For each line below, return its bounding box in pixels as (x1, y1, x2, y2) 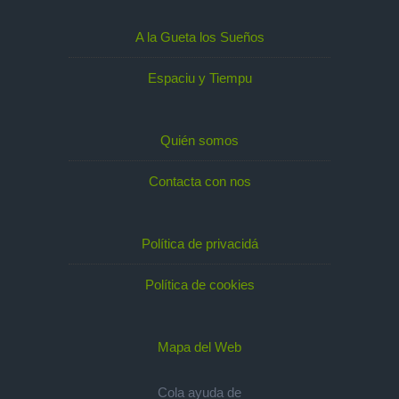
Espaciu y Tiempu (147, 70, 252, 86)
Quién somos (160, 133, 239, 149)
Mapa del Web (158, 339, 241, 355)
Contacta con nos (148, 174, 251, 190)
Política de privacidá (141, 236, 258, 252)
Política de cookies (144, 277, 255, 293)
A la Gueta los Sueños (134, 29, 265, 45)
